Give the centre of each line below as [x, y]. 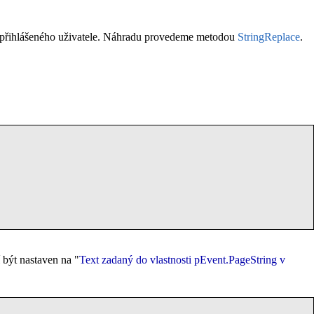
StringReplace [269, 36]
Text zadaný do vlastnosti [137, 260]
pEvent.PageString [235, 260]
